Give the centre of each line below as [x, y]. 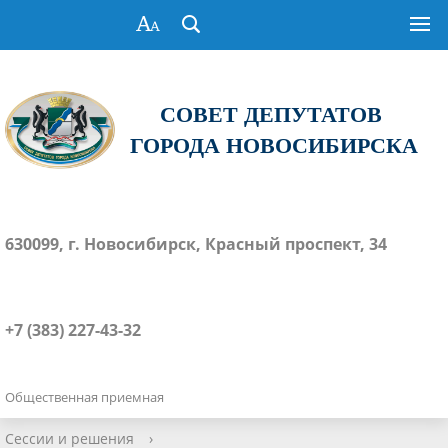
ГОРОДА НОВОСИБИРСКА [274, 145]
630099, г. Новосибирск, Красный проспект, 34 [196, 243]
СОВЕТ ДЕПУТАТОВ [274, 114]
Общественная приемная [84, 396]
